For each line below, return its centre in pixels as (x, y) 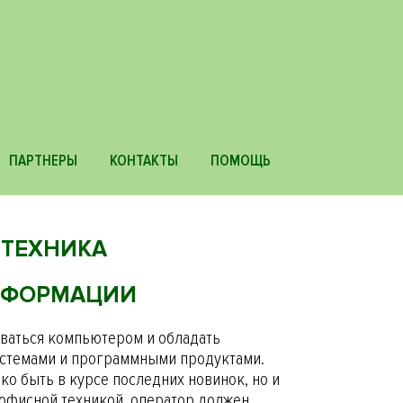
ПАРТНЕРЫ (44, 161)
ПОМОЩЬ (240, 161)
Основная (340, 145)
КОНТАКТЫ (144, 161)
